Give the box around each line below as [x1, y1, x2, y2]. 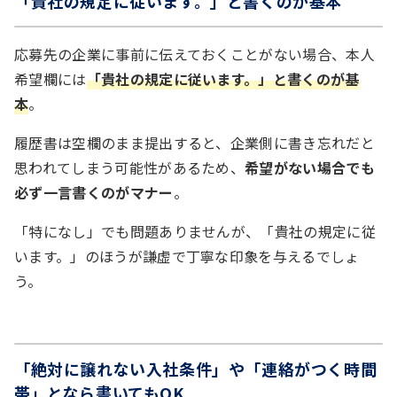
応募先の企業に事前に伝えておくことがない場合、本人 [14, 43, 376, 65]
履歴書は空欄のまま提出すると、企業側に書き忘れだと [14, 131, 376, 153]
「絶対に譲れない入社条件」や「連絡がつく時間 [14, 356, 378, 380]
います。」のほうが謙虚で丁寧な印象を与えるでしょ [14, 245, 360, 267]
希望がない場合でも [245, 156, 376, 178]
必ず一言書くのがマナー [14, 181, 174, 203]
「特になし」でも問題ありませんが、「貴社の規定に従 [14, 220, 377, 242]
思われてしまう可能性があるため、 [14, 156, 245, 178]
